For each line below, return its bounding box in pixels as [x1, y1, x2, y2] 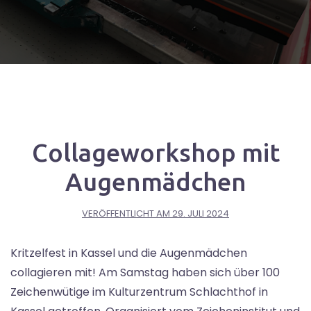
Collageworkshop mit [31, 137, 280, 167]
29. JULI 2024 [172, 206, 229, 220]
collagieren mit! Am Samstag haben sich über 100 [10, 264, 280, 280]
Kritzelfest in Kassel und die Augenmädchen [10, 244, 247, 261]
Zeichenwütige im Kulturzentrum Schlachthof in [10, 283, 268, 300]
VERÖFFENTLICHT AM [82, 206, 172, 220]
